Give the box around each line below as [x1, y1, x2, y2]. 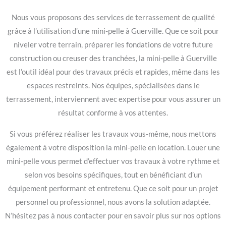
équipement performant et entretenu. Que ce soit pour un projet [8, 184, 218, 193]
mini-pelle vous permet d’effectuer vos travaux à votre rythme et [6, 156, 220, 165]
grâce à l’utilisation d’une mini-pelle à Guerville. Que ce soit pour [7, 27, 219, 36]
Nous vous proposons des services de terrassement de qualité [11, 13, 215, 22]
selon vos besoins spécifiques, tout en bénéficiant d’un [24, 170, 202, 179]
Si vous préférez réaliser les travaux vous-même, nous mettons [10, 129, 216, 138]
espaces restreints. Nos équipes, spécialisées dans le [26, 81, 200, 90]
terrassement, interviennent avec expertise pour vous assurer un [6, 95, 220, 104]
